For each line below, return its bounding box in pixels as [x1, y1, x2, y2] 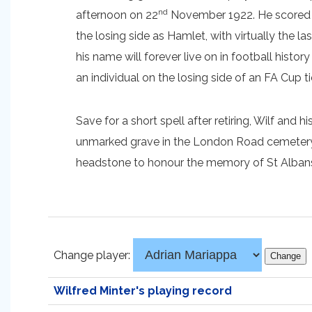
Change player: [54, 249, 133, 262]
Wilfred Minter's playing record [54, 284, 232, 297]
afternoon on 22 [76, 8, 158, 22]
